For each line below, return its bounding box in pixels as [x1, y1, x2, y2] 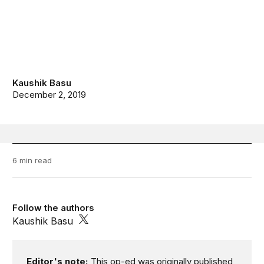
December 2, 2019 [12, 89, 87, 101]
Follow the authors [12, 202, 95, 214]
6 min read [12, 156, 52, 166]
